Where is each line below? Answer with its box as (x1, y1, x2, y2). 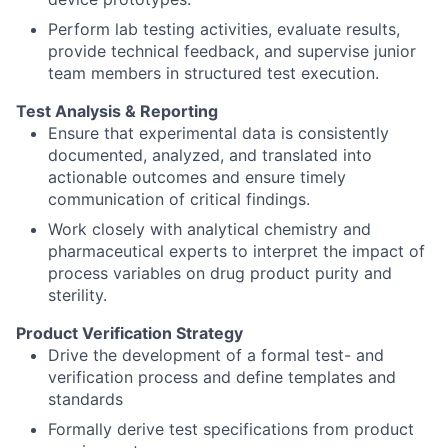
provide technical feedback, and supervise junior (48, 41, 416, 61)
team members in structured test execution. (48, 63, 379, 83)
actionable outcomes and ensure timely (48, 167, 346, 187)
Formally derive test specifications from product (48, 419, 414, 439)
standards (48, 389, 123, 409)
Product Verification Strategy (16, 323, 243, 343)
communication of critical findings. (48, 189, 310, 209)
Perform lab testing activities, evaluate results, (48, 19, 400, 39)
